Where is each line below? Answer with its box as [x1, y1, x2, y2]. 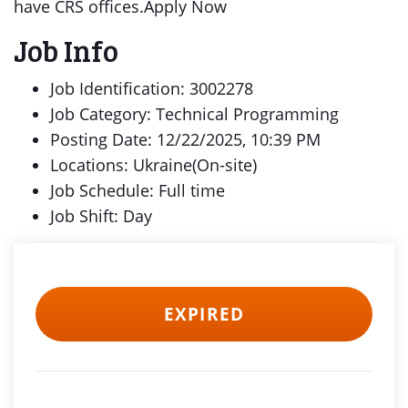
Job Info [14, 31, 118, 70]
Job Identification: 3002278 [50, 77, 253, 99]
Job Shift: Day [50, 205, 152, 227]
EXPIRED [164, 302, 244, 326]
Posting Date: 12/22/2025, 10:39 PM [50, 128, 321, 150]
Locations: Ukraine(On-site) [50, 154, 257, 176]
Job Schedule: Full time [50, 179, 225, 201]
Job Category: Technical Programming [50, 103, 339, 125]
